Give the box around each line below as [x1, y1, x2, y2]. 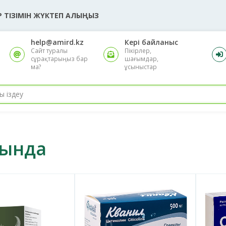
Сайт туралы [30, 46, 68, 55]
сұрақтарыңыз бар [30, 54, 88, 63]
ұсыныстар [125, 62, 157, 71]
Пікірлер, [125, 46, 152, 55]
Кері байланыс [125, 37, 179, 47]
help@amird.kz [30, 37, 84, 47]
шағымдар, [125, 54, 159, 63]
